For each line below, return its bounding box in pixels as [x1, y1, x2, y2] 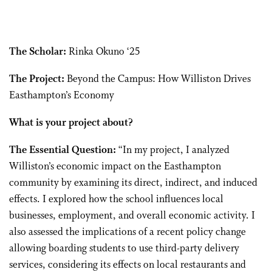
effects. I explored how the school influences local [9, 193, 223, 206]
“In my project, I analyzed [116, 144, 229, 157]
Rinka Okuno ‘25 [66, 46, 140, 58]
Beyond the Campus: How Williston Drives [67, 73, 251, 86]
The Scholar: [9, 46, 66, 58]
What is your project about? [9, 117, 133, 129]
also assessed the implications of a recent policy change [9, 226, 246, 239]
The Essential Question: [9, 144, 116, 157]
